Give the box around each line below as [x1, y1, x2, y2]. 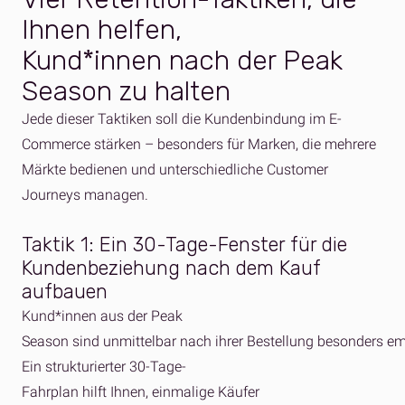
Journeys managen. [22, 186, 148, 203]
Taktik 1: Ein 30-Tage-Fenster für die [22, 232, 347, 257]
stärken [94, 136, 141, 153]
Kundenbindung [204, 110, 306, 127]
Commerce [22, 136, 90, 153]
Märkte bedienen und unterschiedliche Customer [22, 161, 328, 178]
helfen [98, 14, 175, 46]
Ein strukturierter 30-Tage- [22, 358, 186, 375]
